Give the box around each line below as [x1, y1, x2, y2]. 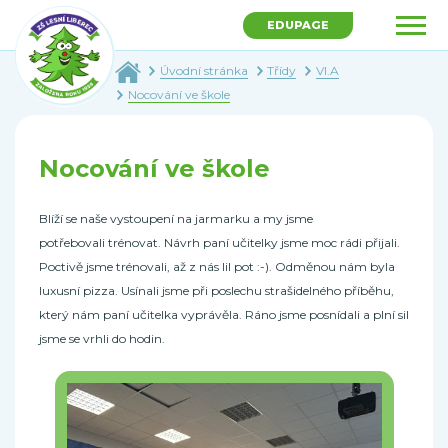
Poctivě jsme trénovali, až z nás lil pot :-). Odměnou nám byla [39, 259, 395, 274]
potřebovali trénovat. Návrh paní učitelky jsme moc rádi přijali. [39, 235, 400, 250]
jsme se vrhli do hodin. [39, 331, 165, 346]
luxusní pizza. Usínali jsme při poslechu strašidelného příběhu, [39, 283, 394, 298]
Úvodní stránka [160, 63, 249, 78]
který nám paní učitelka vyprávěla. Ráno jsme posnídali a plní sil [39, 307, 409, 322]
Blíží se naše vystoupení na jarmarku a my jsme [39, 211, 313, 226]
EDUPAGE [267, 18, 329, 32]
